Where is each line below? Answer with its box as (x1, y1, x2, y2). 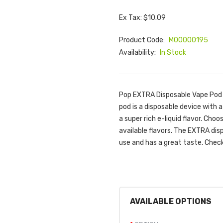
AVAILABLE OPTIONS (130, 197, 212, 206)
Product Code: (119, 36, 166, 44)
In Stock (160, 48, 186, 57)
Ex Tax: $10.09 (119, 13, 166, 22)
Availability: (119, 48, 157, 57)
